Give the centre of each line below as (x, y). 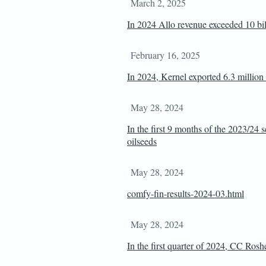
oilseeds (142, 141)
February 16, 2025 (165, 55)
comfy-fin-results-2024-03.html (186, 193)
